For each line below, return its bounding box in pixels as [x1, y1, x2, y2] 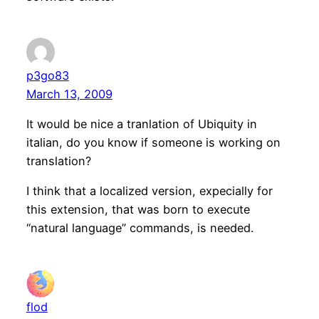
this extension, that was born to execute [26, 202, 250, 217]
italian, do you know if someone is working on [26, 135, 281, 150]
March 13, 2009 [26, 86, 113, 101]
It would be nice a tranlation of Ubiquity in [26, 116, 257, 131]
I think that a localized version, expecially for [26, 184, 273, 199]
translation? [26, 153, 91, 168]
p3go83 [26, 68, 69, 83]
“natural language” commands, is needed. [26, 221, 253, 236]
